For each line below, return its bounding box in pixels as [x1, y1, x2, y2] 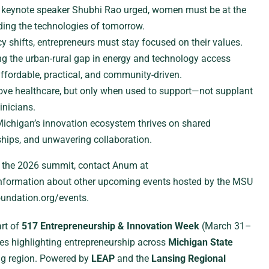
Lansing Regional [151, 253, 226, 264]
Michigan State [168, 237, 233, 248]
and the [114, 253, 151, 264]
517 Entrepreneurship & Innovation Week [21, 220, 199, 232]
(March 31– [199, 220, 252, 232]
